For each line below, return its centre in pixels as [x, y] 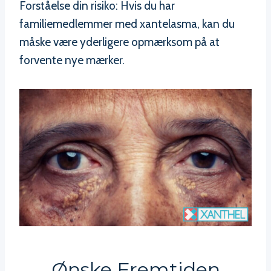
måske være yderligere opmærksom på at [119, 42]
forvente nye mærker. [72, 60]
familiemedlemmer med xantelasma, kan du [127, 24]
